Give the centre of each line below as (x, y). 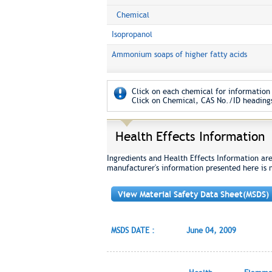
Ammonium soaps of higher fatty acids (179, 54)
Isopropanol (132, 34)
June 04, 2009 (211, 230)
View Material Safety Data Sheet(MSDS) (193, 194)
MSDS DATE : (133, 230)
